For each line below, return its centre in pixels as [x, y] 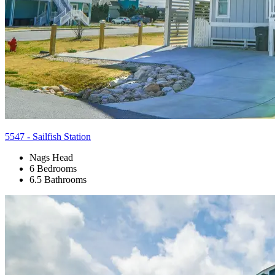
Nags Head [51, 157]
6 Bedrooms [53, 168]
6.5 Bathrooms [58, 179]
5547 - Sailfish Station [48, 136]
